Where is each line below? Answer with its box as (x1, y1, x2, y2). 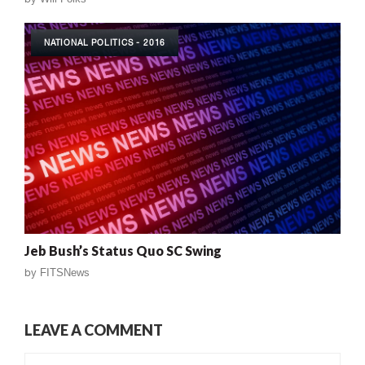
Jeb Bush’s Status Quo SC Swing (24, 242, 222, 258)
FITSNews (40, 266, 90, 279)
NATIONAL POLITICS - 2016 (44, 37, 166, 48)
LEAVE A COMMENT (24, 320, 163, 339)
